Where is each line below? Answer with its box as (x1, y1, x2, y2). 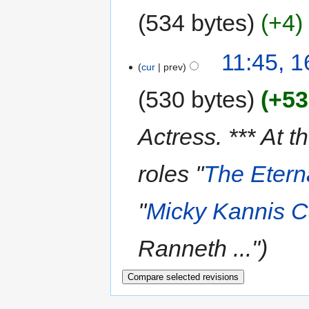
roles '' (138, 161, 204, 188)
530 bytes (146, 86, 248, 113)
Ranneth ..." (138, 235, 261, 262)
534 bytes (146, 9, 248, 36)
